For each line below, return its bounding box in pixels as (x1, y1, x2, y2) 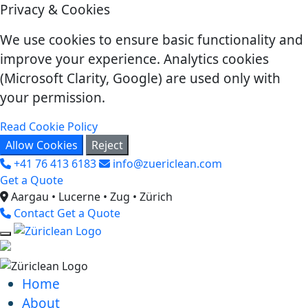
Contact (11, 206, 57, 221)
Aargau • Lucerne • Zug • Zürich (8, 189, 173, 204)
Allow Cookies (5, 137, 78, 153)
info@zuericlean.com (110, 156, 222, 171)
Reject (91, 137, 123, 153)
